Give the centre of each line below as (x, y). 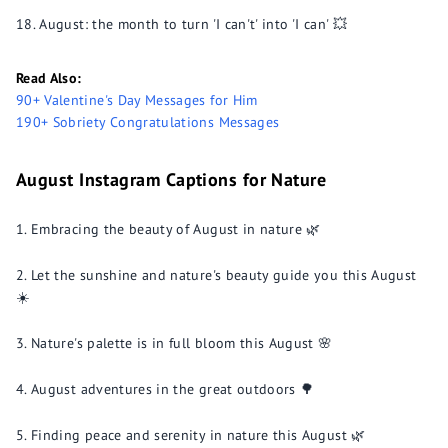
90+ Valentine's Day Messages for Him (137, 100)
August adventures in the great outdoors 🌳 (173, 389)
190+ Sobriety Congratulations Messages (148, 122)
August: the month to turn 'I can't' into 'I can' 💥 (193, 24)
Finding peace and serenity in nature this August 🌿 (198, 435)
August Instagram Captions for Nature (171, 179)
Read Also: (49, 78)
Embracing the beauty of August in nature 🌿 (176, 229)
